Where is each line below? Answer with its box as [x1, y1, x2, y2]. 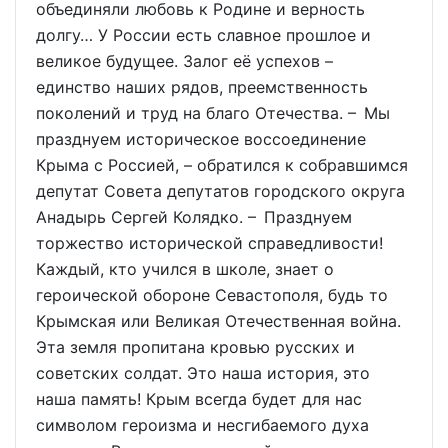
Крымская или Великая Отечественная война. [36, 310, 401, 331]
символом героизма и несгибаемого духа [36, 414, 369, 435]
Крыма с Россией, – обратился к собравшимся [36, 154, 408, 175]
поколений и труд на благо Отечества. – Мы [36, 102, 390, 123]
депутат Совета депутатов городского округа [36, 180, 405, 201]
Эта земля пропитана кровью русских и [36, 336, 355, 357]
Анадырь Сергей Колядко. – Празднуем [36, 206, 352, 227]
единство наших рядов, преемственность [36, 76, 368, 97]
